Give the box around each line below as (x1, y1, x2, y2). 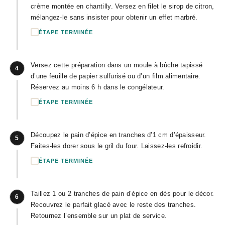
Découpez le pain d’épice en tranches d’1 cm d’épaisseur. (31, 131, 206, 139)
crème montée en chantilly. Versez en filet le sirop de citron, (31, 3, 214, 10)
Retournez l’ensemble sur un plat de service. (31, 212, 167, 219)
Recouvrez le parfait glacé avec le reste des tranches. (31, 201, 196, 208)
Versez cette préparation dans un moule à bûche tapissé (31, 61, 203, 69)
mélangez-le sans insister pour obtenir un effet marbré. (31, 14, 198, 21)
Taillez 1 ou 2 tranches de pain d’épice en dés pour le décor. (31, 190, 214, 197)
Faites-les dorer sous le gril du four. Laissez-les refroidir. (31, 142, 203, 150)
